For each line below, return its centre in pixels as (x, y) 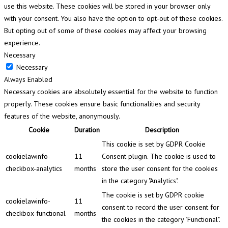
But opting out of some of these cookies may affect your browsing (105, 31)
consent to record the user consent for (161, 207)
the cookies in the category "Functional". (161, 220)
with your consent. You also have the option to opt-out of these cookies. (113, 19)
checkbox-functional (36, 213)
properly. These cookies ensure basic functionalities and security (102, 104)
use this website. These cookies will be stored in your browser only (107, 6)
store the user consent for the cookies (160, 169)
